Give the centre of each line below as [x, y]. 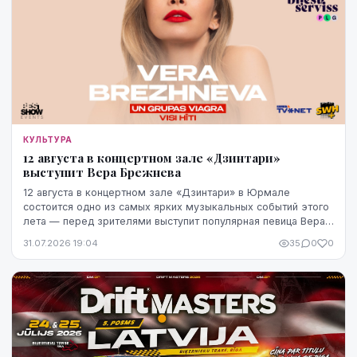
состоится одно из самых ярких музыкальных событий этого [176, 207]
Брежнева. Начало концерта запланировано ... [139, 236]
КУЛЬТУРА [48, 140]
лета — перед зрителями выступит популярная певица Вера [174, 222]
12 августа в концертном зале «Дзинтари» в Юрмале [157, 193]
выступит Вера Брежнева [102, 173]
